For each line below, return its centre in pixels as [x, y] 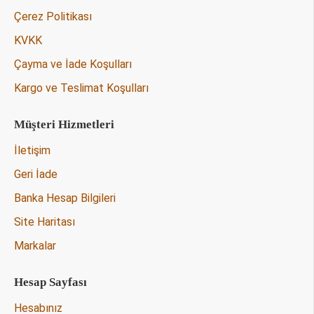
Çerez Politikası [53, 16]
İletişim [32, 150]
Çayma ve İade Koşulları [73, 64]
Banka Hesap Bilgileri [65, 198]
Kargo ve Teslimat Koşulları [81, 88]
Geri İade [36, 174]
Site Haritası [45, 222]
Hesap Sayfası [50, 282]
